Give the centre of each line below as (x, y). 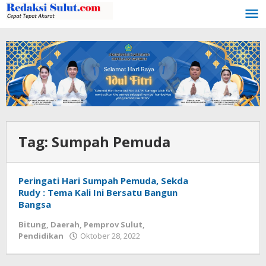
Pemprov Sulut (113, 225)
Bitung (32, 225)
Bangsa (35, 205)
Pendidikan (41, 236)
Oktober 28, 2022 (110, 236)
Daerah (65, 225)
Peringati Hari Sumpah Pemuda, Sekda (103, 181)
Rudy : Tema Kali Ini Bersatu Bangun (98, 193)
